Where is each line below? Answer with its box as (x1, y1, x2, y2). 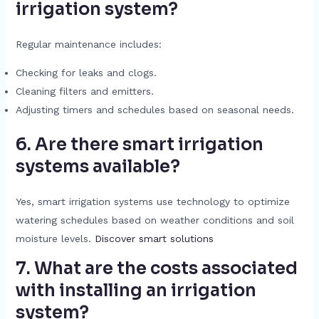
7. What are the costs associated (15, 258, 298, 279)
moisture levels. (15, 233, 95, 244)
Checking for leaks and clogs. (15, 67, 157, 78)
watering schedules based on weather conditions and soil (15, 214, 294, 226)
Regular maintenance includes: (15, 38, 162, 50)
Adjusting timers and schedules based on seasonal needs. (15, 104, 294, 115)
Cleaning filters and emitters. (15, 85, 154, 97)
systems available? (15, 156, 180, 177)
